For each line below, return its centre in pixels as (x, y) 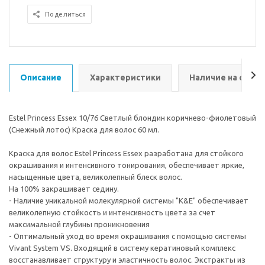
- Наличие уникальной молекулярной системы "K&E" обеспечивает (129, 201)
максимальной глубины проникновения (79, 224)
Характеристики (125, 77)
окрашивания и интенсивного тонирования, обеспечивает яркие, (127, 165)
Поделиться (65, 14)
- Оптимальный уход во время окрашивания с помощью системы (127, 236)
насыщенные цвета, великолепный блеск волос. (96, 177)
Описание (41, 77)
